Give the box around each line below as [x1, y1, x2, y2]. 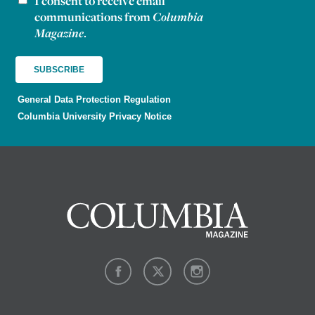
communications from [34, 8, 153, 25]
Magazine [34, 24, 84, 41]
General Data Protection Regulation [18, 94, 171, 105]
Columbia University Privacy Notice [18, 111, 172, 122]
